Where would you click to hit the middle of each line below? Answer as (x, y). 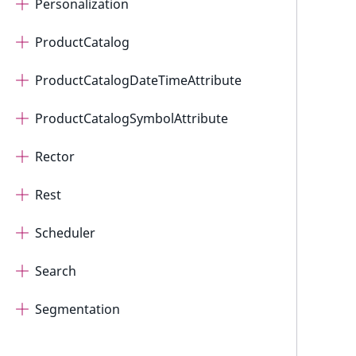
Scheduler (65, 233)
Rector (55, 157)
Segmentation (77, 309)
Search (56, 271)
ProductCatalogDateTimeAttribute (138, 80)
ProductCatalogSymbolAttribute (132, 118)
